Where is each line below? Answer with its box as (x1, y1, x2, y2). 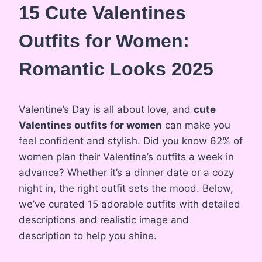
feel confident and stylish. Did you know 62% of (19, 135, 243, 147)
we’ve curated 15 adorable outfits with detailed (19, 198, 240, 211)
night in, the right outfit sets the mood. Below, (19, 182, 233, 195)
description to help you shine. (19, 230, 157, 242)
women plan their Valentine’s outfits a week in (19, 151, 234, 163)
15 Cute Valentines (19, 2, 186, 24)
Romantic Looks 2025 (19, 58, 213, 80)
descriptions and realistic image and (19, 214, 189, 226)
